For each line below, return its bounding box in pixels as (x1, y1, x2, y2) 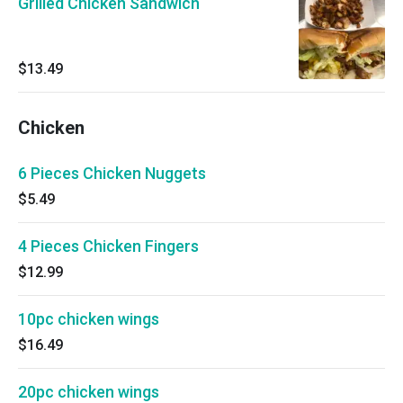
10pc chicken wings (18, 309, 159, 328)
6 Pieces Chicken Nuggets (18, 164, 206, 183)
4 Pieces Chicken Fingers (18, 237, 199, 255)
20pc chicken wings (18, 382, 159, 401)
